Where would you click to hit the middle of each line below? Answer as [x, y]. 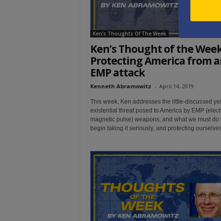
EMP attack [117, 72]
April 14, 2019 [176, 86]
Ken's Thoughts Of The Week [129, 33]
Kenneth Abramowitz [121, 86]
